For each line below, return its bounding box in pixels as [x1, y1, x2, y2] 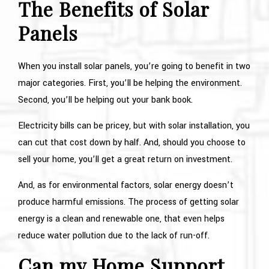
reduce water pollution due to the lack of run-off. [18, 229, 210, 242]
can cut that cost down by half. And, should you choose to [18, 136, 246, 149]
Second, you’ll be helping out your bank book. [18, 93, 193, 106]
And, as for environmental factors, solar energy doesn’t [18, 178, 234, 192]
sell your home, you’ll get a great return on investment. [18, 153, 232, 166]
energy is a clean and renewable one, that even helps [18, 212, 225, 225]
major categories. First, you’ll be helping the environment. [18, 76, 242, 89]
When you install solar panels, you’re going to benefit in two [18, 59, 250, 73]
